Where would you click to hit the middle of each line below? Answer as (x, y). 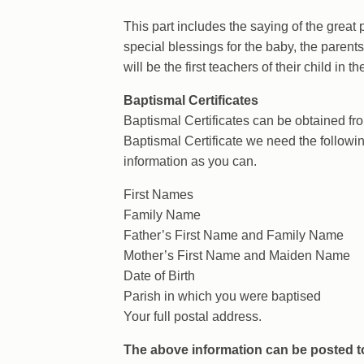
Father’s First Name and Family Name (234, 235)
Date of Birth (159, 276)
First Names (158, 195)
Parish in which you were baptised (222, 296)
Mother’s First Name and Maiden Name (237, 256)
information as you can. (190, 161)
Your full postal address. (193, 316)
